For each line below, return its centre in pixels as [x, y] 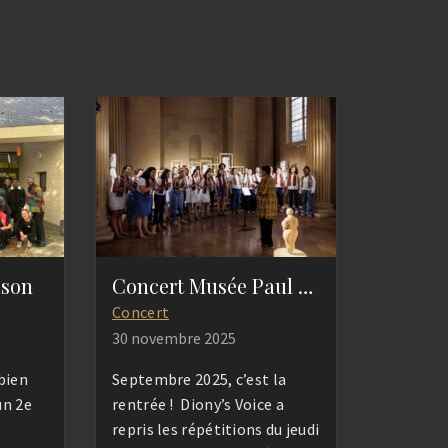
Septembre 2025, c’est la [199, 379]
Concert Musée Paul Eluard [305, 286]
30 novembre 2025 [174, 338]
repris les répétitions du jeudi [216, 429]
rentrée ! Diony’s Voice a [198, 404]
